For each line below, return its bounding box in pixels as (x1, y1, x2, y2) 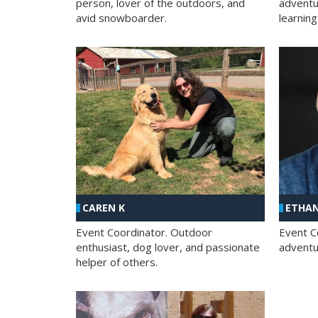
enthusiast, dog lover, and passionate (76, 240, 260, 255)
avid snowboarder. (76, 10, 167, 25)
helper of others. (76, 255, 158, 270)
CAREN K (82, 201, 125, 215)
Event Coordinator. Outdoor (76, 225, 212, 240)
